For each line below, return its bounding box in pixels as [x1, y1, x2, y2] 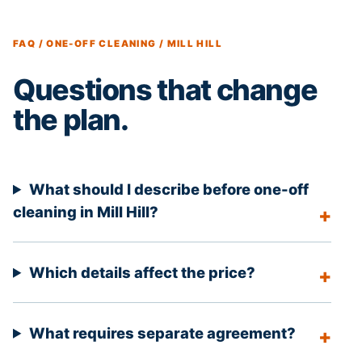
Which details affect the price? [28, 263, 255, 281]
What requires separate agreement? [28, 323, 296, 342]
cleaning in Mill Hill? [13, 202, 158, 221]
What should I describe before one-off [28, 179, 309, 198]
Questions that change [13, 72, 318, 108]
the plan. [13, 102, 128, 138]
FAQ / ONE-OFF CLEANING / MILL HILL [13, 38, 223, 50]
